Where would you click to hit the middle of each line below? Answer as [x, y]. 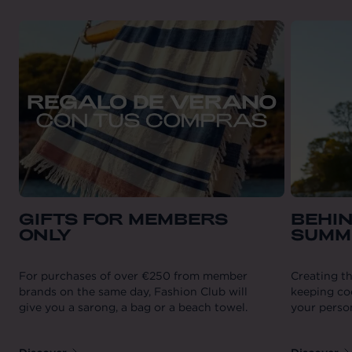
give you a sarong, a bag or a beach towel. [133, 307]
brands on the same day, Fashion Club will [133, 291]
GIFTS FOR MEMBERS [123, 218]
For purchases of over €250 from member [133, 275]
